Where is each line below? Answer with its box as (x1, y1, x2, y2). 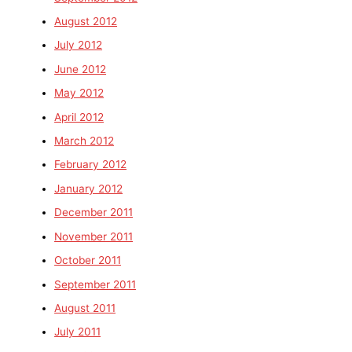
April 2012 (54, 110, 104, 123)
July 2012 (54, 38, 103, 52)
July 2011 (54, 325, 101, 339)
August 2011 (54, 301, 116, 314)
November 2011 (54, 229, 134, 243)
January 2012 (54, 181, 123, 195)
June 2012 (54, 62, 107, 75)
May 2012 (54, 86, 104, 100)
